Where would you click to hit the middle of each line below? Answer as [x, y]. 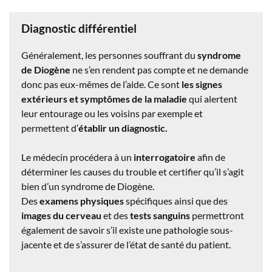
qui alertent [212, 98]
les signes [202, 84]
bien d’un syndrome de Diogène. [88, 186]
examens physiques [82, 200]
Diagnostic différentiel [79, 28]
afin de [210, 157]
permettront [217, 215]
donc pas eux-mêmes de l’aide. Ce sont [101, 84]
